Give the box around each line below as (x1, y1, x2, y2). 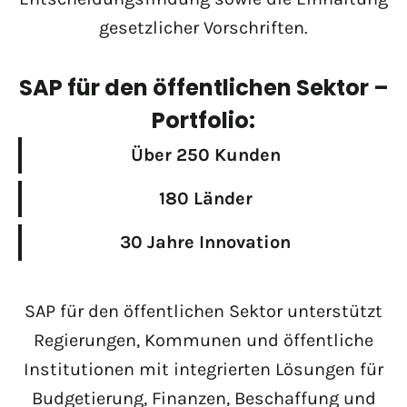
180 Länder (158, 187, 253, 209)
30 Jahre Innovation (120, 231, 291, 253)
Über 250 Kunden (130, 144, 281, 165)
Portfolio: (152, 104, 255, 135)
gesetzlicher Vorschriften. (99, 16, 308, 38)
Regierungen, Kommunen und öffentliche (34, 329, 373, 351)
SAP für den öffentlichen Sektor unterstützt (25, 300, 382, 322)
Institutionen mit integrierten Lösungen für (24, 358, 383, 380)
